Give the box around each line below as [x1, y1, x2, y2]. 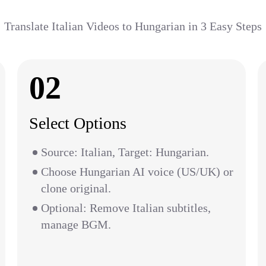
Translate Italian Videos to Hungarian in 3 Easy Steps [4, 20, 262, 33]
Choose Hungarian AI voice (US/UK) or [41, 165, 233, 178]
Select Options [29, 114, 126, 132]
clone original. [41, 182, 111, 195]
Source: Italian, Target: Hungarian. [41, 145, 209, 159]
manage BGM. [41, 218, 111, 231]
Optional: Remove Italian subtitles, [41, 201, 211, 214]
